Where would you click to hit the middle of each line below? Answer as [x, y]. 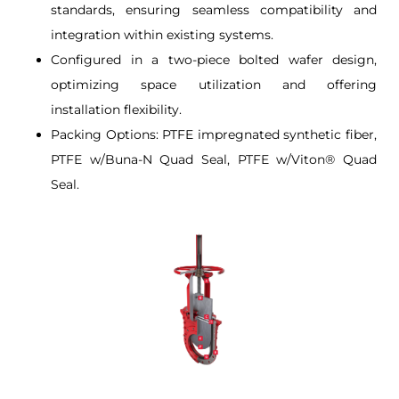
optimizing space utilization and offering [214, 85]
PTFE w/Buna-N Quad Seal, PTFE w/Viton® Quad [214, 159]
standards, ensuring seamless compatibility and [214, 10]
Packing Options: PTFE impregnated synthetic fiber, [214, 134]
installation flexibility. [116, 110]
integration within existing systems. [162, 35]
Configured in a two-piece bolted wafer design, [214, 60]
